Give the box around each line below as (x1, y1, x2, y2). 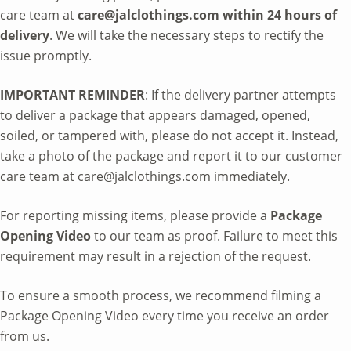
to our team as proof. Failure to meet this (91, 226, 338, 244)
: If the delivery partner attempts (145, 85, 336, 103)
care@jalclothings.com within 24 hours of (78, 5, 337, 24)
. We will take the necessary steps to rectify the (49, 26, 324, 44)
